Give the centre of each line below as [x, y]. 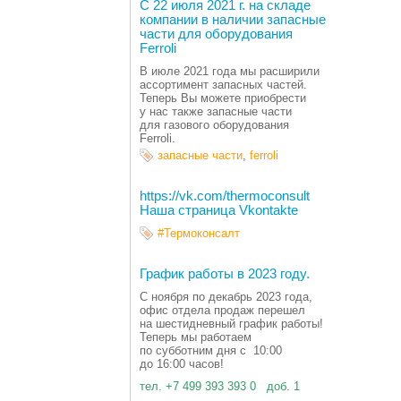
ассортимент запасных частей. [223, 85]
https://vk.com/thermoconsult [225, 196]
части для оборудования [216, 34]
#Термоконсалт [199, 234]
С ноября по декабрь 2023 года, [226, 297]
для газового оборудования [214, 125]
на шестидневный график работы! [231, 324]
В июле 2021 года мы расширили [230, 72]
